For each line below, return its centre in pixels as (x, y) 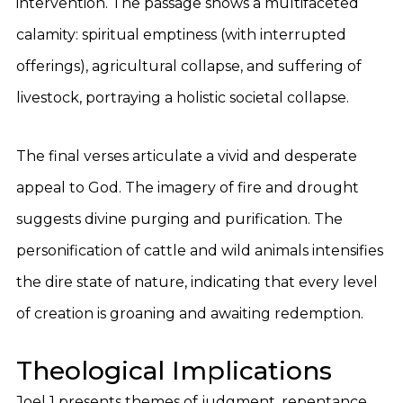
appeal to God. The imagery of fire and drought (188, 188)
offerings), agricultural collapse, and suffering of (189, 66)
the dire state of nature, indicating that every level (197, 282)
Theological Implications (174, 371)
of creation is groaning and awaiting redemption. (190, 313)
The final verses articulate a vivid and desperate (187, 156)
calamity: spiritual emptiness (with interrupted (181, 35)
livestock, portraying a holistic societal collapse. (183, 98)
